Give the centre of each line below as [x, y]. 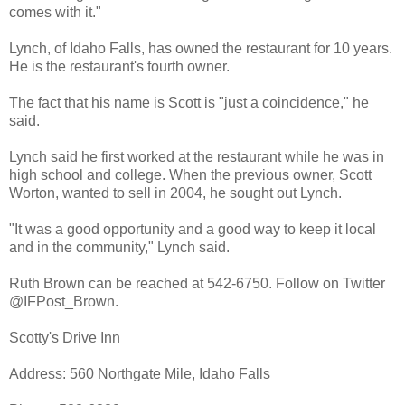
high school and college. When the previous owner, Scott [190, 174]
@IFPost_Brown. [64, 301]
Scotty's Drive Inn [65, 337]
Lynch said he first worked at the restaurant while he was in [197, 156]
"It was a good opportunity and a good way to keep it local [193, 229]
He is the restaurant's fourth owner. [119, 66]
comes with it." [55, 12]
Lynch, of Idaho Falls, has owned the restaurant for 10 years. [201, 48]
